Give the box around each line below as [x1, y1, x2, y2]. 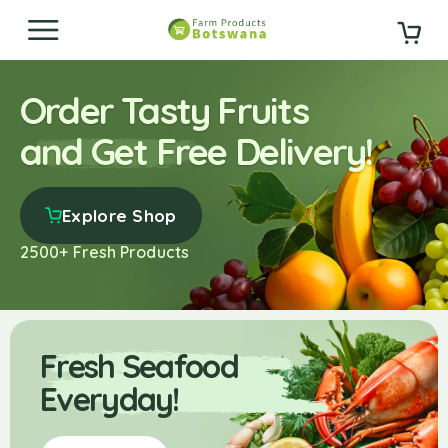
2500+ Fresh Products [20, 242, 189, 262]
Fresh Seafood [40, 346, 238, 386]
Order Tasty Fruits [20, 87, 309, 133]
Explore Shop [62, 205, 177, 226]
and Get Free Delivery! [20, 128, 373, 174]
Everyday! [40, 379, 179, 419]
